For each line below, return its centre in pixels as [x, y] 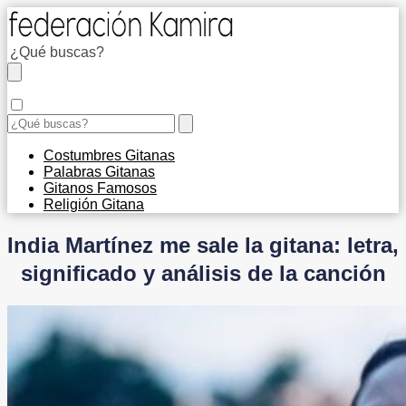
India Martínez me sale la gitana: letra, [203, 245]
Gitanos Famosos [100, 188]
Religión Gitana [94, 204]
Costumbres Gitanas [109, 155]
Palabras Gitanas [99, 172]
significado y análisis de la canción [203, 273]
